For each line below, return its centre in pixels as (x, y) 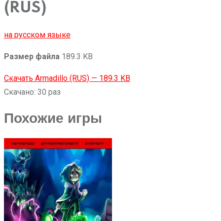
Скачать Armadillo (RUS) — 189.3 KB (67, 78)
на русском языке (37, 35)
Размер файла (32, 56)
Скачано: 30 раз (32, 92)
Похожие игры (53, 118)
